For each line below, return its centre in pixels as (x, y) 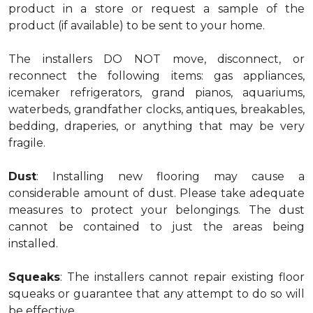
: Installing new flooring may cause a (170, 176)
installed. (33, 243)
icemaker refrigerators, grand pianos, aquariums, (156, 93)
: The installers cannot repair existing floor (182, 277)
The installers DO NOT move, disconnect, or (156, 59)
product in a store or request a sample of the (156, 9)
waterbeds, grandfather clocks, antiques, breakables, (156, 109)
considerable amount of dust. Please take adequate (156, 193)
